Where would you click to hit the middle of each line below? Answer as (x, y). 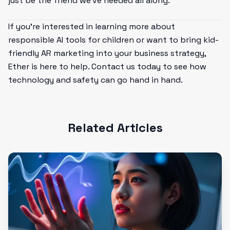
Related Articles (115, 128)
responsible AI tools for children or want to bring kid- (113, 40)
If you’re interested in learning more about (92, 26)
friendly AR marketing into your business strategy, (107, 53)
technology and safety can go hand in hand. (95, 80)
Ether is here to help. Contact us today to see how (107, 66)
